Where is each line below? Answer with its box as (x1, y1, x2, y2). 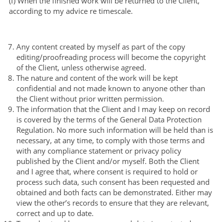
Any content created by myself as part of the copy (16, 41, 185, 52)
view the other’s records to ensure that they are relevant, (16, 197, 209, 208)
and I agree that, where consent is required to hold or (16, 166, 198, 176)
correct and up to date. (16, 208, 94, 218)
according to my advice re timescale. (8, 5, 133, 16)
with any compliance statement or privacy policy (16, 145, 181, 156)
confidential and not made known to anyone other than (16, 83, 205, 93)
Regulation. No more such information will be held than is (16, 124, 213, 135)
